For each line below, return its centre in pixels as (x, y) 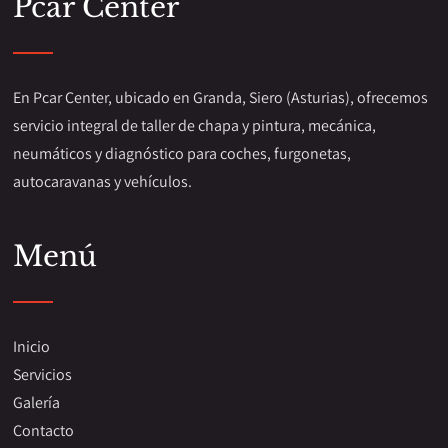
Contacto (44, 430)
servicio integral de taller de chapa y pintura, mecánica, (195, 125)
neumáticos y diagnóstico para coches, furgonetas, (182, 153)
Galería (37, 402)
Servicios (43, 374)
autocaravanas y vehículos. (103, 181)
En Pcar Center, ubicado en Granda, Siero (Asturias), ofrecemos (221, 97)
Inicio (32, 346)
